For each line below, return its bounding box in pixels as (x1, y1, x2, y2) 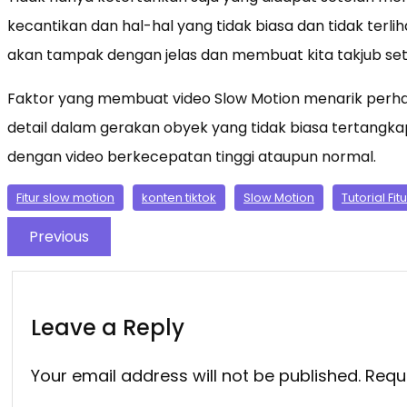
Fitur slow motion (16, 188, 114, 206)
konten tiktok (142, 188, 216, 206)
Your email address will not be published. (31, 363, 361, 387)
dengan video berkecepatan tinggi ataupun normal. (7, 145, 376, 167)
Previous (29, 225, 89, 247)
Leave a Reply (31, 312, 184, 342)
